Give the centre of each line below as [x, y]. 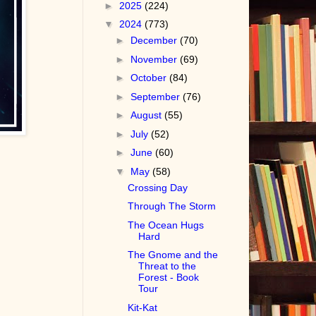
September [157, 96]
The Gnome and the [173, 255]
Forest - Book [169, 278]
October [150, 78]
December [156, 41]
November [156, 59]
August [148, 115]
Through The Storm [172, 206]
